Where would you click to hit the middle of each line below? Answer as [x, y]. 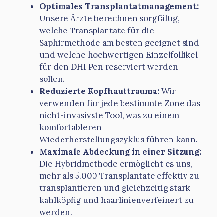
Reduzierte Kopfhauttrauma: [99, 91]
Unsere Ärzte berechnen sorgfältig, [109, 18]
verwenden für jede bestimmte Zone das [120, 103]
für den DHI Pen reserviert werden [109, 67]
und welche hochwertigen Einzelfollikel [118, 54]
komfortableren [70, 127]
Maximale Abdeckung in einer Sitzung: [120, 151]
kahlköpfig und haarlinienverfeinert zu [116, 200]
